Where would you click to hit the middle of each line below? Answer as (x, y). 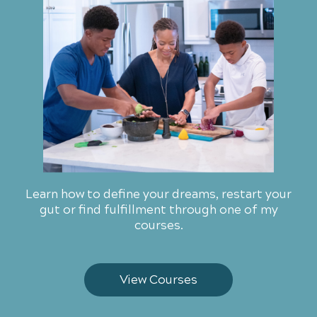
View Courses (158, 279)
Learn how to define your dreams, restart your (158, 194)
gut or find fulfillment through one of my (158, 209)
